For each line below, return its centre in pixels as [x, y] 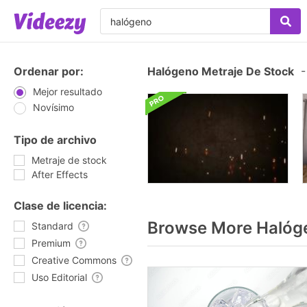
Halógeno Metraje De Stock [221, 71]
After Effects [60, 174]
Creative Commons [74, 260]
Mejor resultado [67, 91]
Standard [52, 226]
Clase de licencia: [60, 206]
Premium [51, 243]
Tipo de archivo [55, 140]
